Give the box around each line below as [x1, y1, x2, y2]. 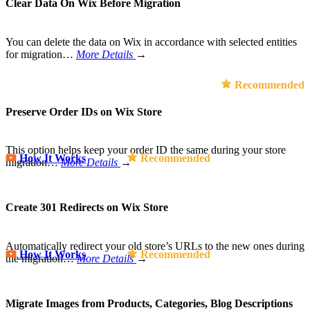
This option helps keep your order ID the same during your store [6, 144, 286, 156]
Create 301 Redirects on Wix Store [6, 201, 168, 214]
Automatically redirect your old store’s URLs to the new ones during [6, 239, 304, 252]
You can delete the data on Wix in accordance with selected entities [6, 35, 297, 48]
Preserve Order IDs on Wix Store [6, 105, 162, 118]
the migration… [6, 252, 77, 264]
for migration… [6, 48, 76, 60]
